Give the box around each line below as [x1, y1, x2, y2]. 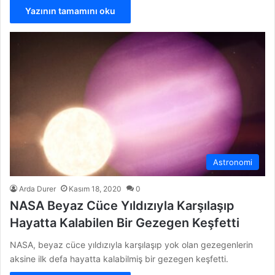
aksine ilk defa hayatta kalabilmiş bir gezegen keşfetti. [10, 253, 231, 264]
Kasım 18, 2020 [69, 184, 122, 193]
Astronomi [213, 157, 252, 167]
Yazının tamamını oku [25, 5, 115, 16]
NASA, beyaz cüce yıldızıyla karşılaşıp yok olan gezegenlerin [10, 239, 253, 250]
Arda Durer [19, 184, 56, 193]
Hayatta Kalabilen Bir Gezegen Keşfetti [10, 215, 239, 230]
